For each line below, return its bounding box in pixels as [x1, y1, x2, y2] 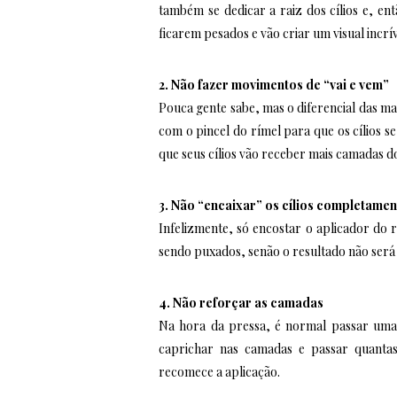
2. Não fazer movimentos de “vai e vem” [159, 75, 390, 93]
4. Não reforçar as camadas [159, 293, 324, 311]
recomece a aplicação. [159, 362, 281, 380]
